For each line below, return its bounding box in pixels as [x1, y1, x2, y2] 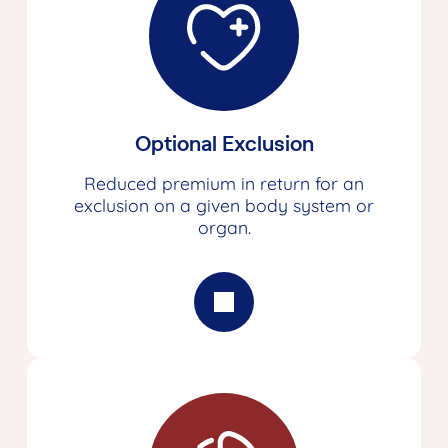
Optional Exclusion [134, 130, 314, 158]
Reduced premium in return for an [84, 172, 364, 195]
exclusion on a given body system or [74, 194, 374, 217]
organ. [197, 216, 251, 239]
